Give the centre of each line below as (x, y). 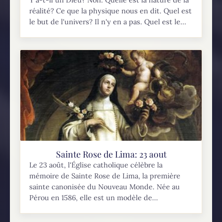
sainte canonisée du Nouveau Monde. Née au (105, 187)
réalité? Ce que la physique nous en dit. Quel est (111, 11)
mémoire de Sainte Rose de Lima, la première (105, 176)
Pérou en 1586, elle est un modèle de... (94, 197)
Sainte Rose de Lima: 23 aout (111, 154)
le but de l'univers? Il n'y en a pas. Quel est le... (108, 22)
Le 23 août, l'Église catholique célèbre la (96, 165)
